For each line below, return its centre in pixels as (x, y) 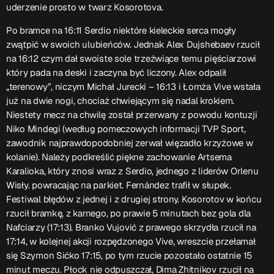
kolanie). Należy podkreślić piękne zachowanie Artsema (119, 157)
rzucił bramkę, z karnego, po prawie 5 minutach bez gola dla (129, 213)
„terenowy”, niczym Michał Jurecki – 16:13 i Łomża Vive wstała (133, 86)
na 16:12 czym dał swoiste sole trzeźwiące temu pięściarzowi (131, 58)
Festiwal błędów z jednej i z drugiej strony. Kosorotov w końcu (134, 199)
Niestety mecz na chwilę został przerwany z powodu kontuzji (132, 114)
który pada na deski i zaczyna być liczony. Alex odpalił (117, 72)
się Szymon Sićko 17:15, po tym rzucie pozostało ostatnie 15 (129, 255)
